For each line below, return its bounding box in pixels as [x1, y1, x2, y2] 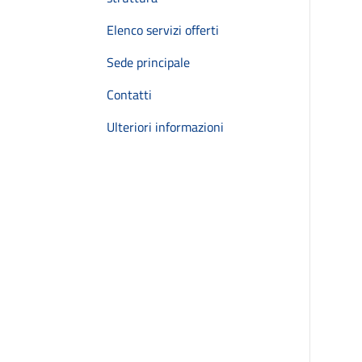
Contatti [107, 85, 152, 104]
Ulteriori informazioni [107, 117, 224, 137]
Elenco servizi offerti [107, 20, 219, 40]
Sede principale [107, 53, 190, 72]
